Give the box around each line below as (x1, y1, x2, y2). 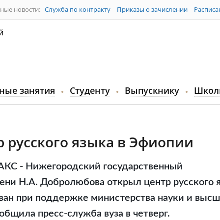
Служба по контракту (45, 5, 110, 14)
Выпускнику (125, 84, 179, 96)
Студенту (70, 84, 110, 96)
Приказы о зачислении (117, 5, 188, 14)
